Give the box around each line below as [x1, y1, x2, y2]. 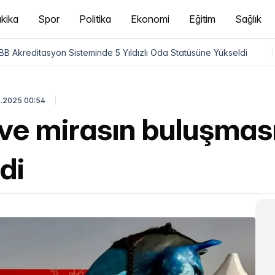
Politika [79, 13, 112, 25]
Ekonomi [131, 13, 170, 25]
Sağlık [235, 13, 262, 25]
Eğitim [189, 13, 216, 25]
